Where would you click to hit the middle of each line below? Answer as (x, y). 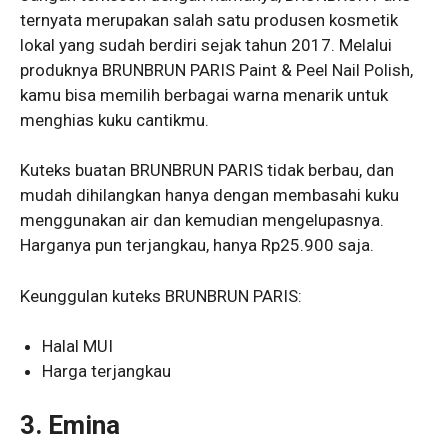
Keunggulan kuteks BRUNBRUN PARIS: (161, 295)
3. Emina (73, 424)
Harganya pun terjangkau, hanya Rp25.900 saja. (197, 245)
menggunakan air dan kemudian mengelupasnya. (202, 220)
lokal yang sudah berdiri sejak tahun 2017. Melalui (206, 44)
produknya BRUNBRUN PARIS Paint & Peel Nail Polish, (216, 69)
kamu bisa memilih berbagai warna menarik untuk (204, 94)
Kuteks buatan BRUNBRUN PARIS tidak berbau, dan (207, 170)
